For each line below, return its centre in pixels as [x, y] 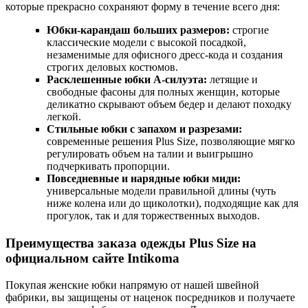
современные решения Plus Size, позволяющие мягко [171, 142]
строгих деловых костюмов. [112, 67]
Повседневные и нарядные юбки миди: [144, 179]
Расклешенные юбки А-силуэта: [127, 80]
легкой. [64, 117]
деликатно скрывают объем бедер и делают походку [169, 104]
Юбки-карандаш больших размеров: [138, 30]
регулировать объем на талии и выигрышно [150, 154]
